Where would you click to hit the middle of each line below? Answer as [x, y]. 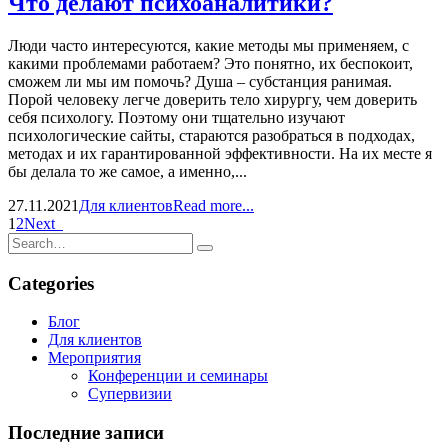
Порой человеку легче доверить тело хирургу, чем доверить [212, 99]
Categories [51, 283]
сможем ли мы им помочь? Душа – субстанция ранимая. [200, 81]
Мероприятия [94, 358]
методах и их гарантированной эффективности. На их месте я [220, 153]
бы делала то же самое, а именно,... [127, 171]
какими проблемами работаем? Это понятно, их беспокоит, [210, 63]
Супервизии [130, 394]
